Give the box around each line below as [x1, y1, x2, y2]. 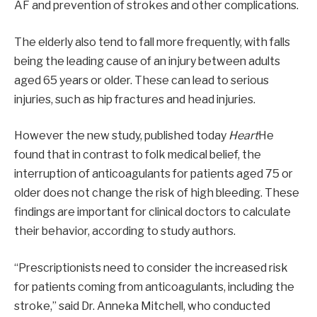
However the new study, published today [14, 129, 229, 143]
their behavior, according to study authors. [14, 224, 236, 238]
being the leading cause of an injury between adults [14, 54, 280, 68]
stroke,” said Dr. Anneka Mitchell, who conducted [14, 299, 270, 313]
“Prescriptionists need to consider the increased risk [14, 260, 288, 275]
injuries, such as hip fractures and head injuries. [14, 92, 255, 106]
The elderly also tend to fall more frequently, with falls [14, 35, 290, 49]
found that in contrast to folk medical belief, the [14, 148, 261, 162]
